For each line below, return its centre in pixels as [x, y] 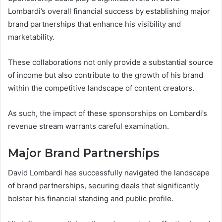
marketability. [31, 37]
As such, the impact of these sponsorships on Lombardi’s [108, 113]
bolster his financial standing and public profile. [91, 199]
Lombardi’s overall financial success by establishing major [109, 11]
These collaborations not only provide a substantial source [111, 62]
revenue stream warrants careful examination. [88, 126]
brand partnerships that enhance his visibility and [94, 24]
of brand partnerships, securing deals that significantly [104, 186]
